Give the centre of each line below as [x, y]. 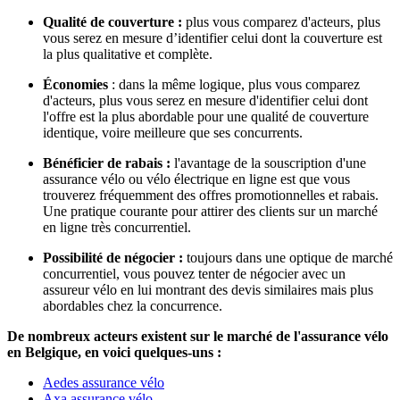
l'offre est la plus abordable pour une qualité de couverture [206, 117]
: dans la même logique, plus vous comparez [234, 84]
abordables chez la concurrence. [133, 306]
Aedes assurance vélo [104, 383]
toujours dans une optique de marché [290, 258]
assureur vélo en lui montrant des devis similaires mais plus [208, 290]
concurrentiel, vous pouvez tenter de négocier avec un [194, 274]
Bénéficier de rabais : [107, 163]
